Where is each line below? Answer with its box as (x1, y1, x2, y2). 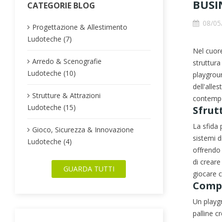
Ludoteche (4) (27, 136, 72, 146)
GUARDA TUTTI (63, 164, 114, 173)
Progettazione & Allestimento (32, 22, 127, 32)
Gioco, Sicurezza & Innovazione (32, 124, 134, 134)
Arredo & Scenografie (32, 56, 102, 66)
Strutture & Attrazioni (32, 90, 101, 100)
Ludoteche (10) (27, 68, 76, 78)
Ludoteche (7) (27, 34, 72, 44)
